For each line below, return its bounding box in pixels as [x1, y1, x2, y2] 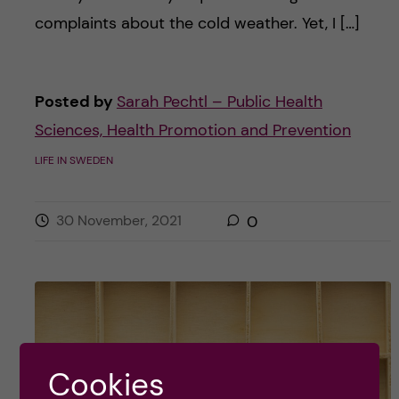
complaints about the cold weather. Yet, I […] [34, 12, 360, 34]
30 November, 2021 [55, 210, 182, 230]
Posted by [34, 90, 117, 112]
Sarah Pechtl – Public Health [116, 90, 322, 112]
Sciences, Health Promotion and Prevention [34, 118, 351, 141]
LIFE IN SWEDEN [34, 152, 113, 167]
